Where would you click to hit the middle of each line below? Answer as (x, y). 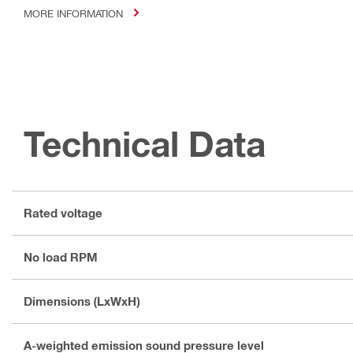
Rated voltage (63, 213)
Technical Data (145, 143)
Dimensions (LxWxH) (82, 301)
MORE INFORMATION (73, 13)
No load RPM (61, 257)
